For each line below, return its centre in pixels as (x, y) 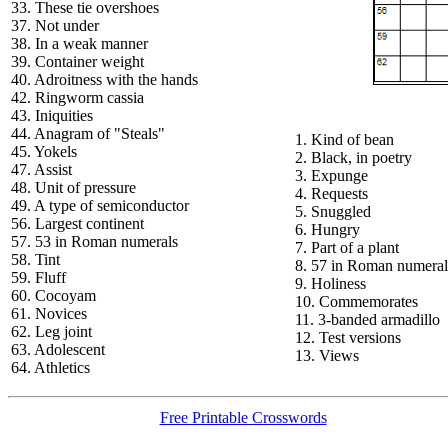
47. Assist (41, 169)
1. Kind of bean (344, 139)
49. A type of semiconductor (100, 205)
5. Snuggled (333, 211)
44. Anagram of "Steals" (88, 133)
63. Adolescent (58, 349)
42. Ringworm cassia (77, 97)
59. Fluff (38, 277)
